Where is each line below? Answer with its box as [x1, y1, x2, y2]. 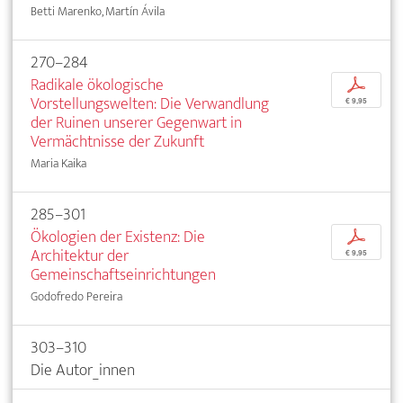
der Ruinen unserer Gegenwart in [31, 108, 242, 137]
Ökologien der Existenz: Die [31, 222, 205, 251]
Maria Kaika [31, 152, 86, 174]
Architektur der [31, 241, 129, 270]
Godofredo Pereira [31, 285, 122, 307]
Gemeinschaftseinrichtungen [31, 260, 216, 289]
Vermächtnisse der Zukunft [31, 127, 204, 156]
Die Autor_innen [31, 355, 135, 384]
